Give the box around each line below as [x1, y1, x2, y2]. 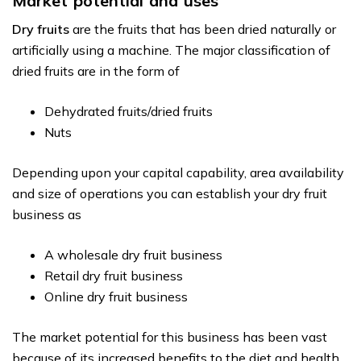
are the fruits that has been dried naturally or [73, 21, 336, 37]
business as [12, 206, 81, 222]
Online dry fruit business [44, 288, 188, 305]
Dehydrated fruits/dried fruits [44, 103, 213, 119]
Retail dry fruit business [44, 268, 183, 284]
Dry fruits [12, 21, 69, 37]
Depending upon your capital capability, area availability [12, 164, 344, 180]
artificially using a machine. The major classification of [12, 42, 330, 58]
